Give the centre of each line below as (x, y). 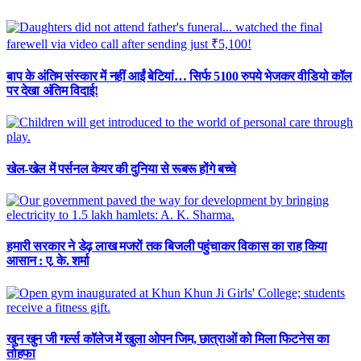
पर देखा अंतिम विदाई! (52, 91)
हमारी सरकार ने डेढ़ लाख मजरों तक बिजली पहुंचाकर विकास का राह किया (167, 247)
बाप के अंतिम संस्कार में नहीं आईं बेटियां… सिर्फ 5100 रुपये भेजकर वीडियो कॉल (179, 77)
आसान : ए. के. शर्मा (48, 261)
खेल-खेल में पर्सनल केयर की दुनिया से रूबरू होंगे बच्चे (122, 168)
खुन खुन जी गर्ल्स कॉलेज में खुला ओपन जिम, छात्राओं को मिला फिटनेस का (168, 338)
